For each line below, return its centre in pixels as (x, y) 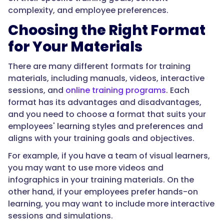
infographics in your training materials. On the (101, 180)
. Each (178, 90)
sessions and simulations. (60, 216)
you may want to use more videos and (86, 168)
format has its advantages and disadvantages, (105, 102)
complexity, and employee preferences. (88, 10)
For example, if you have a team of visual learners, (109, 156)
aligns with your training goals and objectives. (101, 138)
